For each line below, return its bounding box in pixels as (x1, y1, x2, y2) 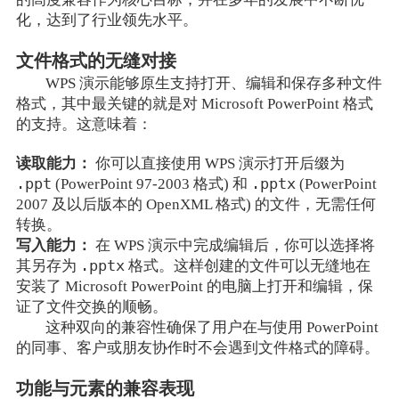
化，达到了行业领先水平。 (15, 12, 198, 29)
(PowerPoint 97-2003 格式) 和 (51, 175, 251, 193)
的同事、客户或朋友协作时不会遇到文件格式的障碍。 (15, 339, 379, 357)
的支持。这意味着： (15, 116, 152, 134)
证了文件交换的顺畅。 (15, 298, 167, 316)
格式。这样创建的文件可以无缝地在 (124, 257, 370, 275)
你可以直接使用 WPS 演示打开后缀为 (91, 155, 345, 173)
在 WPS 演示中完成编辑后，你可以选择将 (91, 237, 375, 255)
